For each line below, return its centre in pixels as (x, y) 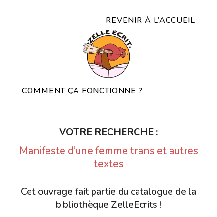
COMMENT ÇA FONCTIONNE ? (82, 91)
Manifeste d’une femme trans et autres (108, 151)
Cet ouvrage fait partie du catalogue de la (108, 192)
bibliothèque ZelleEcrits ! (108, 205)
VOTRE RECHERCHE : (108, 132)
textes (108, 164)
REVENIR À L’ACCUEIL (151, 20)
